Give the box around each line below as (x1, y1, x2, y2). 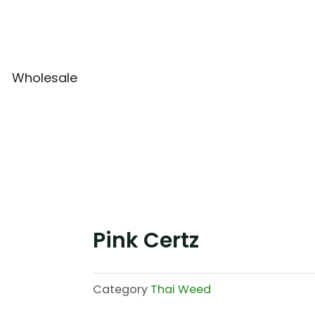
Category (93, 281, 148, 297)
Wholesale (12, 69, 77, 86)
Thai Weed (150, 281, 211, 297)
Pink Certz (93, 225, 199, 255)
